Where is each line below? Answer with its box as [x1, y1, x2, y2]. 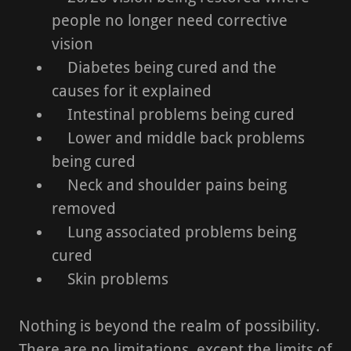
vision [52, 34, 93, 53]
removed [52, 199, 116, 218]
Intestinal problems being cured [52, 105, 295, 124]
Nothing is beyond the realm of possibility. [19, 317, 320, 335]
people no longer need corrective [52, 11, 288, 30]
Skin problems [52, 270, 168, 288]
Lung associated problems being [52, 223, 296, 241]
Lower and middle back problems [52, 128, 305, 147]
